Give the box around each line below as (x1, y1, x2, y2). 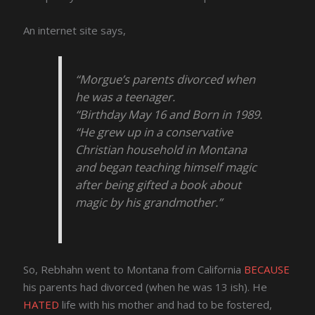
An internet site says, (23, 22, 127, 37)
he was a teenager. (75, 89, 176, 105)
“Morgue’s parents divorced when (75, 71, 256, 88)
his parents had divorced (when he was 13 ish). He (23, 280, 268, 295)
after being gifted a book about (75, 176, 242, 193)
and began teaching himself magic (75, 159, 257, 176)
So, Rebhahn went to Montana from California (23, 262, 245, 277)
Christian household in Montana (75, 141, 247, 158)
